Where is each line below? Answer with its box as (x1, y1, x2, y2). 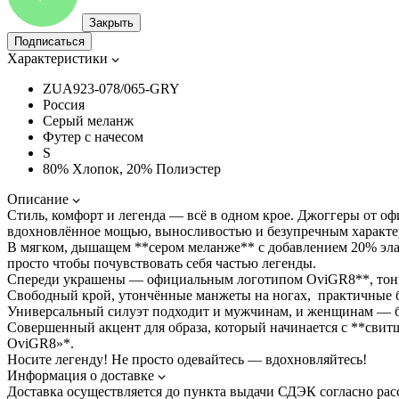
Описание (7, 191, 69, 207)
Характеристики (7, 50, 108, 66)
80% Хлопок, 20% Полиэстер (43, 160, 221, 176)
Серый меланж (43, 112, 134, 128)
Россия (43, 96, 85, 112)
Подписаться (14, 34, 85, 48)
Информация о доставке (7, 367, 154, 383)
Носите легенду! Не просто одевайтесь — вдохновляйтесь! (7, 351, 367, 367)
